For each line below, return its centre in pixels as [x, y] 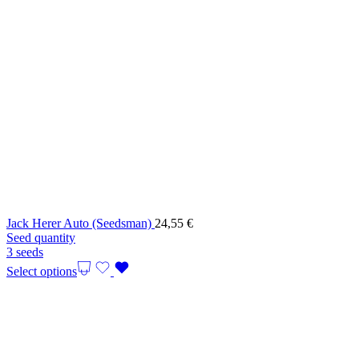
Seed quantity [41, 238]
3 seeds [25, 252]
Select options [42, 272]
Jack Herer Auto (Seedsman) [81, 224]
